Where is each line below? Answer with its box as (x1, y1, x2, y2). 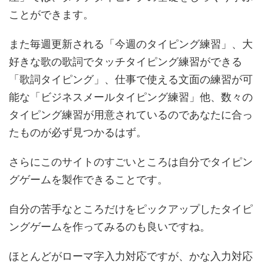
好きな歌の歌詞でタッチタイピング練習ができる (9, 55, 242, 68)
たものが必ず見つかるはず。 (9, 126, 147, 139)
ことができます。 (9, 8, 94, 21)
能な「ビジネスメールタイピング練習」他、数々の (9, 91, 253, 104)
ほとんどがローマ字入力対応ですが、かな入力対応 (9, 250, 253, 263)
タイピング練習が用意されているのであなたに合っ (9, 108, 253, 121)
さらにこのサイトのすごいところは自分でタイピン (9, 156, 253, 169)
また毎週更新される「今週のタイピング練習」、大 (9, 38, 253, 51)
